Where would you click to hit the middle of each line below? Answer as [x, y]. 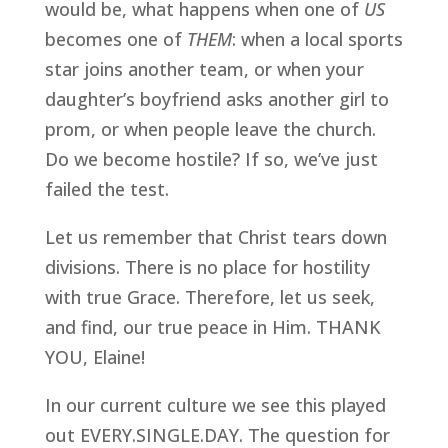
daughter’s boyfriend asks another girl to [216, 99]
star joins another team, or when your [204, 69]
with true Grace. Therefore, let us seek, [209, 297]
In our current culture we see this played [215, 405]
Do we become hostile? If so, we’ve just [211, 159]
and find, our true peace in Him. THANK [212, 327]
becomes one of [115, 39]
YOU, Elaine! [94, 357]
